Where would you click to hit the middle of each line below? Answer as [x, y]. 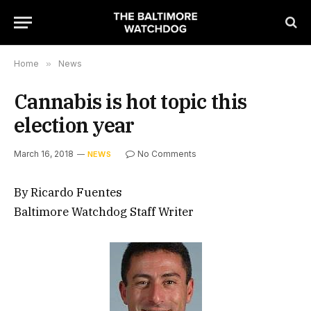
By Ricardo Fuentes [68, 192]
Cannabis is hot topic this [131, 101]
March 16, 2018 [44, 154]
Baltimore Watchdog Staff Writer [104, 212]
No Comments [167, 154]
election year [74, 125]
